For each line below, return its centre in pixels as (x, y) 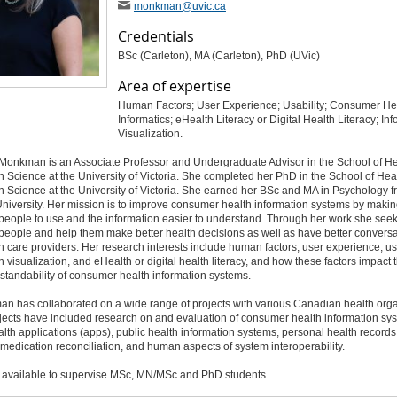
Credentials (156, 36)
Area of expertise (174, 86)
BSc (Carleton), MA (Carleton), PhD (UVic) (218, 56)
